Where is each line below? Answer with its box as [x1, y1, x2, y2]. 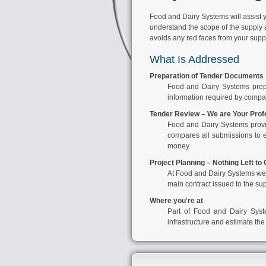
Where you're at [149, 197, 203, 205]
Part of [167, 207, 194, 216]
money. [167, 142, 191, 150]
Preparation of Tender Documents [149, 72, 264, 80]
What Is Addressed [149, 53, 239, 65]
